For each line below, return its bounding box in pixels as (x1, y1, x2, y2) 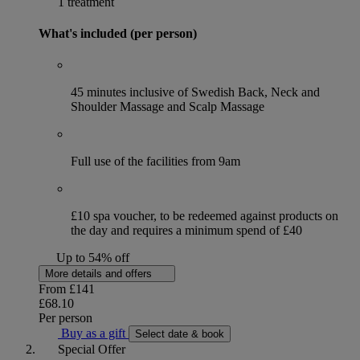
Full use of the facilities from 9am (71, 154, 240, 169)
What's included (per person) (39, 27, 197, 41)
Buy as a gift (58, 326, 129, 341)
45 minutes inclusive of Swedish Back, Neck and (71, 85, 320, 100)
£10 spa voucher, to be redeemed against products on (71, 209, 338, 223)
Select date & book (135, 328, 224, 341)
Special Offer (58, 342, 125, 357)
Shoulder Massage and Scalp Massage (71, 100, 264, 114)
